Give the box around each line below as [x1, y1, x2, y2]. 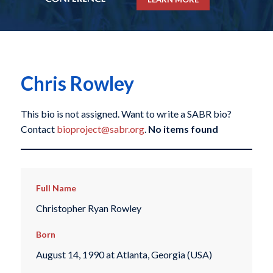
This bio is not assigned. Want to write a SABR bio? [20, 108, 232, 120]
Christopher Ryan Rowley [35, 202, 141, 214]
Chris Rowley [20, 71, 134, 96]
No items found [147, 123, 218, 135]
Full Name [35, 183, 76, 194]
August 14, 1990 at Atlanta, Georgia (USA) [35, 249, 212, 261]
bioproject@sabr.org [56, 123, 144, 135]
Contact [20, 123, 57, 135]
